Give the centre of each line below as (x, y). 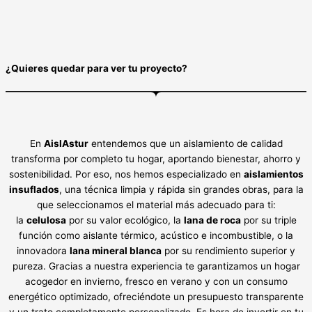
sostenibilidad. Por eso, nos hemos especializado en (126, 174)
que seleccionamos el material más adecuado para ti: (156, 205)
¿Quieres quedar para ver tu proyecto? (96, 68)
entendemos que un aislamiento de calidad (185, 144)
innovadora (43, 251)
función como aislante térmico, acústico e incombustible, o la (156, 236)
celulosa (46, 220)
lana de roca (212, 220)
